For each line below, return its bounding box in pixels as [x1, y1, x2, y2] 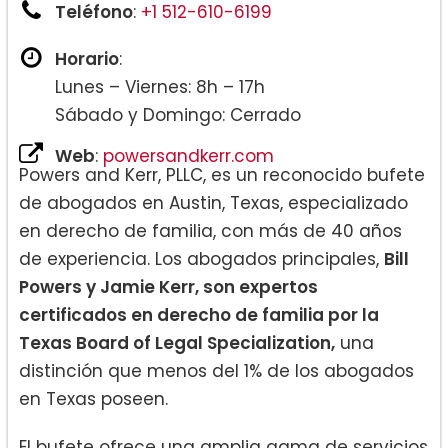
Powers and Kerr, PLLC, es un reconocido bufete [19, 163, 425, 188]
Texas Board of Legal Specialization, [19, 331, 335, 356]
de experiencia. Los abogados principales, [19, 247, 384, 272]
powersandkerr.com [103, 144, 274, 169]
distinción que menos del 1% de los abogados [19, 359, 414, 384]
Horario [55, 47, 119, 72]
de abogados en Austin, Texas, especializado [19, 191, 408, 216]
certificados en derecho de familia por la [19, 303, 379, 328]
